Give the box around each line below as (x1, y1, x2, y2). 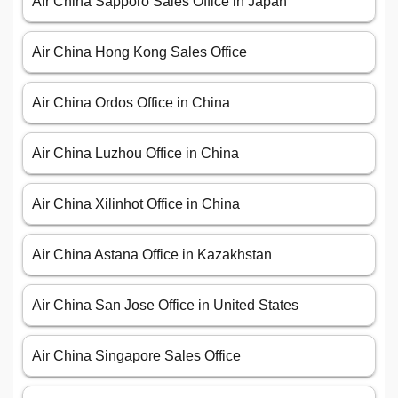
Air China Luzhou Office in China (32, 146, 239, 162)
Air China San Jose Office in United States (32, 298, 298, 314)
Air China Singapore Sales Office (32, 348, 241, 364)
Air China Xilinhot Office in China (32, 196, 240, 212)
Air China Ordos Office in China (32, 95, 230, 111)
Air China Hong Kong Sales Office (32, 44, 247, 60)
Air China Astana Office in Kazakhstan (32, 247, 272, 263)
